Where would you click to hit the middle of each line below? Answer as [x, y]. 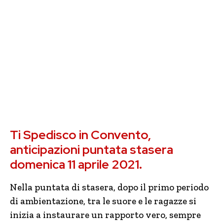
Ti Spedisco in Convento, [80, 135]
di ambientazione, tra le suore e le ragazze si [103, 201]
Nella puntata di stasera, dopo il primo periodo [109, 187]
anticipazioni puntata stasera [92, 150]
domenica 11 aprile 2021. [76, 165]
